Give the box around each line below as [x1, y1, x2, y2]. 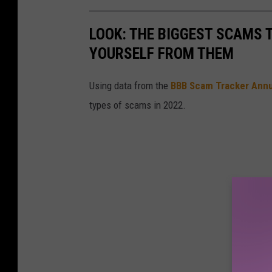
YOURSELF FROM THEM [89, 44, 234, 63]
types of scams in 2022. [89, 98, 186, 111]
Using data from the [89, 79, 171, 92]
